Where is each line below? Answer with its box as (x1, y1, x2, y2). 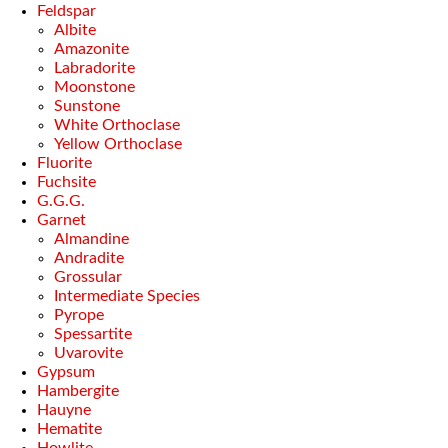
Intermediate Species (54, 288, 200, 304)
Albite (54, 22, 96, 38)
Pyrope (54, 307, 104, 323)
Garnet (37, 212, 86, 228)
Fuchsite (37, 174, 96, 190)
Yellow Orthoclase (54, 136, 182, 152)
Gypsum (37, 364, 95, 380)
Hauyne (37, 402, 91, 418)
